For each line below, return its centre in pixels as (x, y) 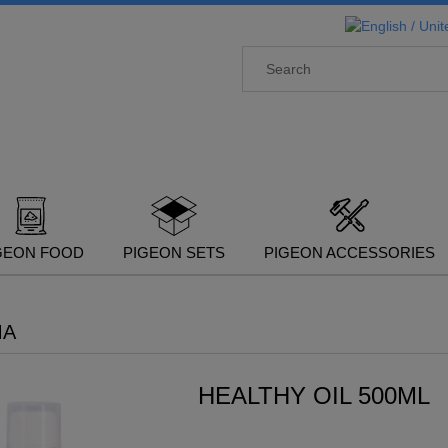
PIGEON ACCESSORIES (349, 252)
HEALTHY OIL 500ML (314, 396)
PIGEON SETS (173, 252)
